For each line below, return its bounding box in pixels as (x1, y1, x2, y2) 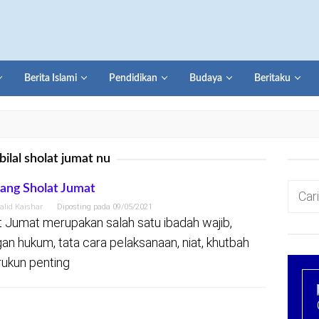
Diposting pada (57, 202, 113, 212)
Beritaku (254, 73, 291, 84)
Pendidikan (109, 73, 157, 84)
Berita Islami (24, 73, 77, 84)
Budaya (189, 73, 222, 84)
